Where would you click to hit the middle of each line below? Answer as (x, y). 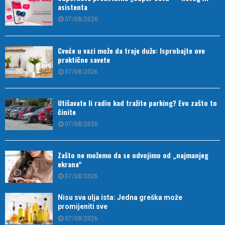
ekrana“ (70, 164)
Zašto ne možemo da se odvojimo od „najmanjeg (133, 155)
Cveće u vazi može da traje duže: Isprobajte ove (131, 50)
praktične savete (84, 59)
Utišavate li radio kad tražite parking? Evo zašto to (137, 103)
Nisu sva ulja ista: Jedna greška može (120, 197)
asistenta (73, 7)
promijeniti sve (83, 206)
